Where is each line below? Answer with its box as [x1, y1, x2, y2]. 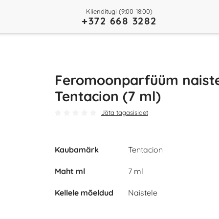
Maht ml [55, 166, 85, 176]
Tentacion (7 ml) [55, 88, 161, 105]
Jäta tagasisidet [101, 109, 148, 116]
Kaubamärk [55, 144, 99, 154]
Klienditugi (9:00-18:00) [86, 7, 153, 15]
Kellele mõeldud [55, 187, 113, 197]
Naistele [128, 187, 157, 197]
